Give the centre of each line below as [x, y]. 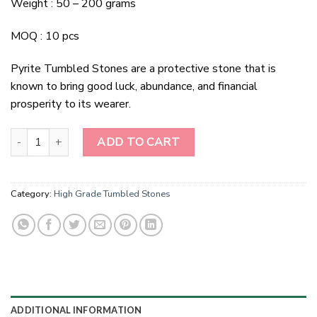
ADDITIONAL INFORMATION [76, 310]
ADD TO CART [139, 142]
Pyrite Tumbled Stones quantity [82, 135]
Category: [32, 194]
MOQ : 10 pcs [45, 36]
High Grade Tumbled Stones [112, 194]
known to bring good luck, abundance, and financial [134, 87]
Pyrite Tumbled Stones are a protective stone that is [143, 69]
